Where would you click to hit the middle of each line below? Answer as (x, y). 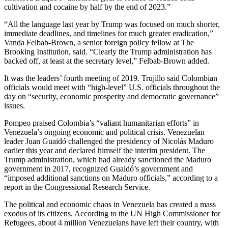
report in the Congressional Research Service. (77, 187)
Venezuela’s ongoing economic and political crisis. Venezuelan (104, 132)
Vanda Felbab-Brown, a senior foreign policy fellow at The (99, 43)
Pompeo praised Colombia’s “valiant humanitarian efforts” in (102, 123)
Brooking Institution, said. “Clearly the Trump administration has (108, 52)
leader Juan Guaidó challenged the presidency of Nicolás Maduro (109, 141)
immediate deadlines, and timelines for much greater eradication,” (109, 34)
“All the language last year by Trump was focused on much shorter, (112, 24)
